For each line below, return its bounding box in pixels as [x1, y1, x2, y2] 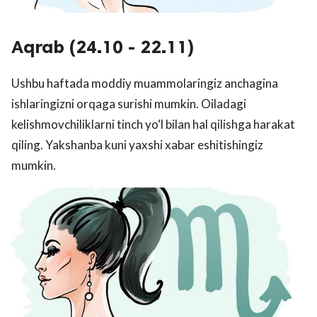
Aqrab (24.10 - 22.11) [11, 36, 194, 59]
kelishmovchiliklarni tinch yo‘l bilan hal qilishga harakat [11, 117, 295, 132]
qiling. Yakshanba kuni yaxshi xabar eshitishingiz [11, 137, 263, 153]
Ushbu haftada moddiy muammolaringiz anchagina [11, 76, 278, 91]
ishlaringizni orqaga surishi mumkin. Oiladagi [11, 96, 246, 112]
